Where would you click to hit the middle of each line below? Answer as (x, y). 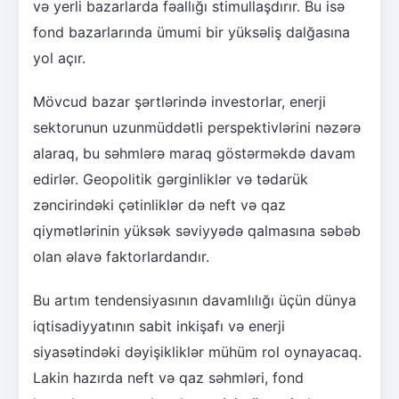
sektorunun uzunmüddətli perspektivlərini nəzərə (197, 128)
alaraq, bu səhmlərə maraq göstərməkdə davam (194, 154)
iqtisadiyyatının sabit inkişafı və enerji (159, 326)
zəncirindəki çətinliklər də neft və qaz (159, 205)
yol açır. (59, 58)
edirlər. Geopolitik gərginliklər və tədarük (171, 179)
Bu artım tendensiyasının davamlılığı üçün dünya (195, 301)
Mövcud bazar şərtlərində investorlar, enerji (179, 102)
